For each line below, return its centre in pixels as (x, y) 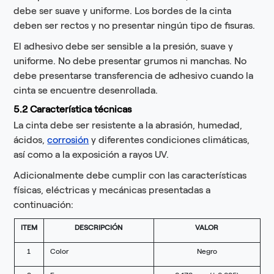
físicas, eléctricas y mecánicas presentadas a (112, 190)
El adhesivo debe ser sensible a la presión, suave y (124, 46)
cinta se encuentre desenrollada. (86, 91)
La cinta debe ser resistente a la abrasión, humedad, (128, 125)
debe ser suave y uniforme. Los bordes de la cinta (123, 11)
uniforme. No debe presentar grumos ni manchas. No (130, 61)
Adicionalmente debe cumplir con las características (130, 176)
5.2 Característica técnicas (73, 109)
